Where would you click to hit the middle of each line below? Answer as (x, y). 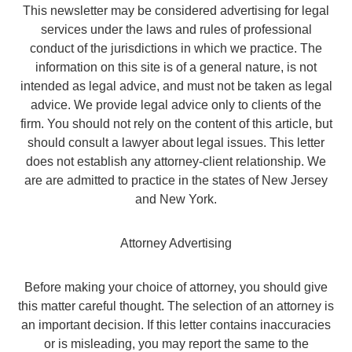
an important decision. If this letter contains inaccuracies (176, 324)
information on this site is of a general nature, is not (176, 67)
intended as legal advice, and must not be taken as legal (176, 86)
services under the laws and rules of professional (176, 29)
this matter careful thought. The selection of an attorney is (176, 306)
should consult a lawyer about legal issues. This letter (176, 142)
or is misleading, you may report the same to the (176, 343)
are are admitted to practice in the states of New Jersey (176, 180)
